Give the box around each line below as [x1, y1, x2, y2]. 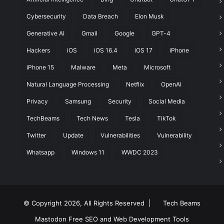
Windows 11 [71, 148, 104, 156]
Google [114, 29, 134, 37]
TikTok [156, 114, 176, 122]
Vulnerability [156, 131, 192, 139]
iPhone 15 [26, 63, 54, 71]
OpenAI [160, 80, 181, 88]
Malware [70, 63, 95, 71]
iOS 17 [134, 46, 152, 54]
